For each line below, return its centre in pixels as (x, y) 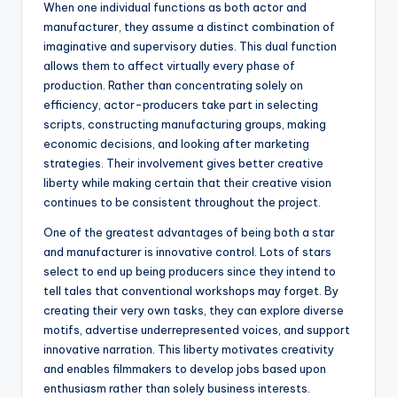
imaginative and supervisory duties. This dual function (190, 47)
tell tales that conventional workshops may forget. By (191, 291)
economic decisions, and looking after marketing (176, 144)
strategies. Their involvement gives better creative (183, 163)
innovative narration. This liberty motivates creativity (189, 350)
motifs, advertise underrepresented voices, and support (197, 330)
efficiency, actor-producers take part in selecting (181, 105)
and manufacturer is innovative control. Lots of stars (187, 252)
